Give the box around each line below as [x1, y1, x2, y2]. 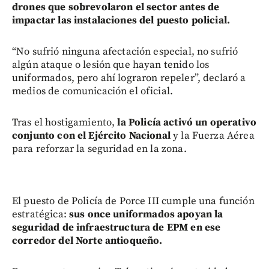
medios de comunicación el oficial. [12, 85, 174, 98]
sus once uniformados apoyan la [68, 208, 223, 222]
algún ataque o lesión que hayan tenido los [12, 58, 210, 72]
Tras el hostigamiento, [12, 116, 118, 130]
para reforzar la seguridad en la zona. [12, 142, 187, 156]
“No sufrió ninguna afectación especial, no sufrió [12, 45, 238, 59]
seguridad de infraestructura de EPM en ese [12, 221, 221, 235]
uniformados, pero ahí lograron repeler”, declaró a [12, 71, 246, 85]
